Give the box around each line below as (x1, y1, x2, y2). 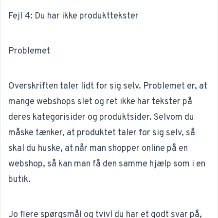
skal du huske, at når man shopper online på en (8, 143, 188, 155)
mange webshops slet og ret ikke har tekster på (8, 96, 192, 108)
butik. (8, 174, 31, 186)
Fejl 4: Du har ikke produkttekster (8, 11, 139, 22)
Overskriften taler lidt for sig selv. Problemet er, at (8, 81, 207, 92)
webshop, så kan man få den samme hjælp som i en (8, 159, 205, 170)
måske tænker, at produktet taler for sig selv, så (8, 127, 195, 139)
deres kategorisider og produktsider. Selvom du (8, 112, 194, 124)
